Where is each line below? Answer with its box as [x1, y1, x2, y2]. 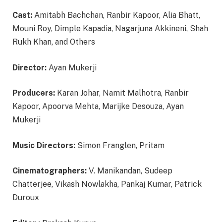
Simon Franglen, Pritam [75, 140, 165, 150]
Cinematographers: [12, 166, 87, 176]
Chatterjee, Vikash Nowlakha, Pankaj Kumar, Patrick [12, 179, 202, 189]
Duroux [12, 193, 39, 203]
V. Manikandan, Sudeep [87, 166, 172, 176]
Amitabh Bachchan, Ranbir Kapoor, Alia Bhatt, [32, 10, 200, 20]
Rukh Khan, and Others [12, 37, 95, 47]
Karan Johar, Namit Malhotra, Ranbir [55, 88, 189, 98]
